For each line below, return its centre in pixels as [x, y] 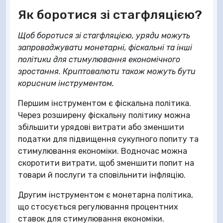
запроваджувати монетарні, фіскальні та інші [105, 48]
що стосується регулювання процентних [98, 207]
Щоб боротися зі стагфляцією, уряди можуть [104, 36]
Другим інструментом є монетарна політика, [106, 195]
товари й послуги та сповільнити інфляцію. [102, 175]
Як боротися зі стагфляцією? [110, 14]
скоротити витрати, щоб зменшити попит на [106, 163]
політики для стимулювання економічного [99, 59]
